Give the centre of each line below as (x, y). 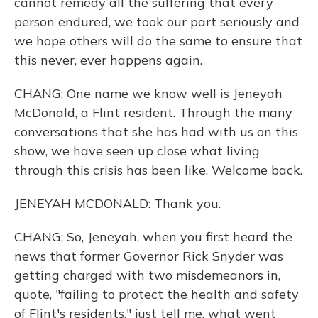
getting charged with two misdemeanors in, (147, 275)
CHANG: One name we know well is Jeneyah (148, 93)
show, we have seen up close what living (137, 151)
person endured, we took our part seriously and (157, 22)
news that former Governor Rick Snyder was (149, 256)
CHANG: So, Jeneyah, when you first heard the (153, 237)
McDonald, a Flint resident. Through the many (153, 113)
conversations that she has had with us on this (156, 132)
